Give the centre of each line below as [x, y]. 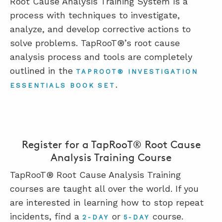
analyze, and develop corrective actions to [100, 29]
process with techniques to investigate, [95, 15]
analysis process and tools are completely [101, 57]
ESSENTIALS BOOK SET [63, 85]
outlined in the [43, 71]
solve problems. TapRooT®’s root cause [95, 43]
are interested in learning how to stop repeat [107, 202]
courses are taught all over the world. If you [104, 189]
